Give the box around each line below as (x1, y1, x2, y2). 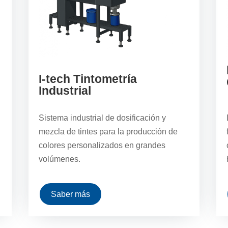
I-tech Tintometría (38, 72, 137, 86)
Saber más (50, 190, 90, 199)
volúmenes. (38, 155, 80, 164)
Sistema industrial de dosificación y (38, 113, 166, 123)
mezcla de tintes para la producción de (38, 127, 178, 136)
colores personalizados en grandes (38, 141, 165, 150)
